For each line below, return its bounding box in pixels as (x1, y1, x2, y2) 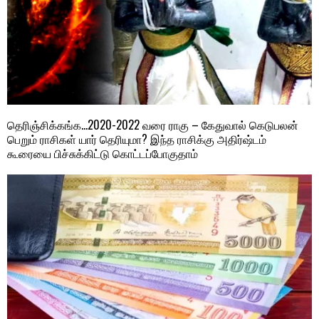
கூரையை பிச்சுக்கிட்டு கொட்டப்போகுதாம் (7, 145, 198, 162)
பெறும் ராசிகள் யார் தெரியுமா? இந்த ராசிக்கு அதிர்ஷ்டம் (7, 130, 266, 148)
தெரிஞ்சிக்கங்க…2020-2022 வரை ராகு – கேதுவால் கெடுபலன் (7, 116, 298, 134)
